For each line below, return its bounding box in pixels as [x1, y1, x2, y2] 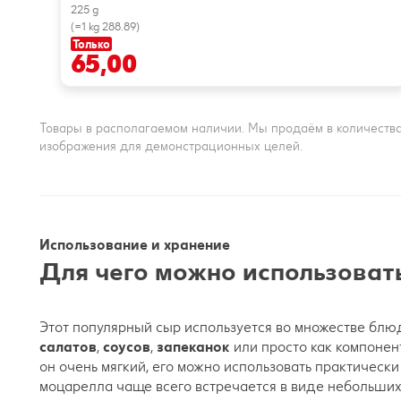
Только [73, 37, 110, 51]
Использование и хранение [39, 236, 230, 254]
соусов [103, 338, 150, 356]
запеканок [157, 338, 234, 356]
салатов [39, 338, 97, 356]
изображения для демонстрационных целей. [39, 139, 303, 155]
